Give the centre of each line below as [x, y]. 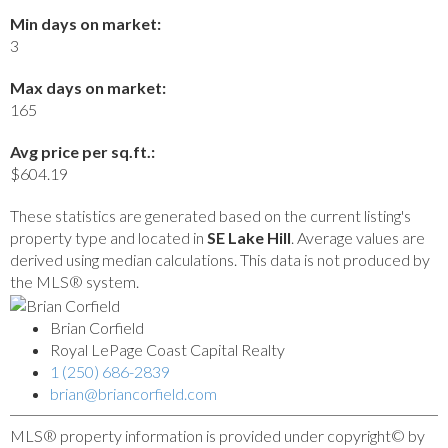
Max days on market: [88, 87]
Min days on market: [85, 23]
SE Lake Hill [249, 237]
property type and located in [108, 237]
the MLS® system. [74, 281]
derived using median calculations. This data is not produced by [220, 259]
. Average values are [358, 237]
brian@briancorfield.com [133, 393]
